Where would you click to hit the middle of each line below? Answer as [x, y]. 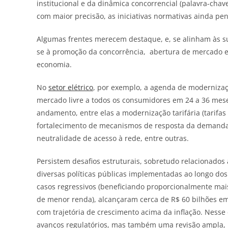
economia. [54, 64]
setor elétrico [71, 87]
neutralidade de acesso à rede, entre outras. [113, 138]
